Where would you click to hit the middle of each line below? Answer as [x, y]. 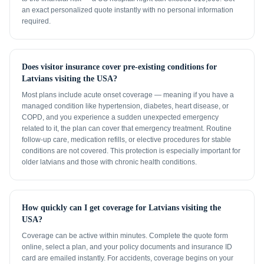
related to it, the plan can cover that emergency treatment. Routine [127, 128]
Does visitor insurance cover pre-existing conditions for [119, 67]
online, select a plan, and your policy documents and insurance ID [127, 247]
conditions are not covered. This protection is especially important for [131, 151]
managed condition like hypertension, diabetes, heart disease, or [125, 106]
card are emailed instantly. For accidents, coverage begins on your [128, 258]
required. [36, 21]
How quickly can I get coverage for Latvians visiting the [121, 208]
